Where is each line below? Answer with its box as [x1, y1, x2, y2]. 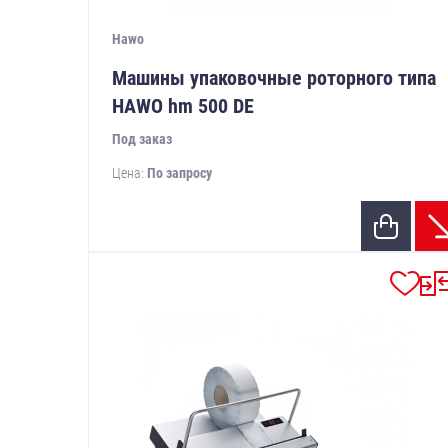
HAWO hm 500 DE [111, 94, 254, 119]
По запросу [146, 165, 212, 182]
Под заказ [111, 131, 172, 148]
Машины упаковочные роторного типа [111, 66, 436, 91]
